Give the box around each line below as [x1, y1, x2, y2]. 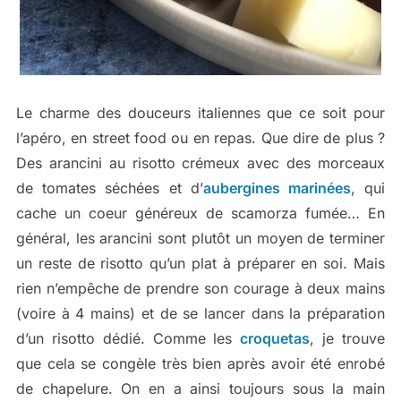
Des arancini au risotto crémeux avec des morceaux [15, 154, 386, 173]
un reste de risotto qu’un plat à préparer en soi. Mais [15, 254, 386, 273]
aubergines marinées [202, 179, 351, 198]
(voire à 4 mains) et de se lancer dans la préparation [15, 304, 386, 323]
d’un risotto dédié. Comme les [15, 329, 241, 348]
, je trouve [310, 329, 386, 348]
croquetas [240, 329, 311, 348]
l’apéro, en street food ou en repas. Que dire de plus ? [15, 129, 386, 148]
